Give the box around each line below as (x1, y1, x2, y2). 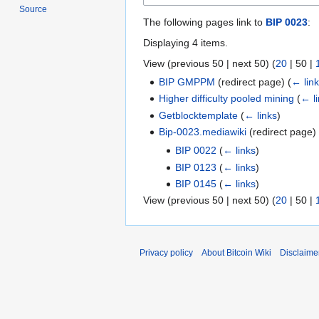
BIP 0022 (174, 145, 216, 157)
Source (19, 4, 48, 15)
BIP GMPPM (159, 75, 216, 88)
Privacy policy (140, 248, 193, 258)
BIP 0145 (174, 177, 216, 189)
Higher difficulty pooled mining (159, 93, 295, 105)
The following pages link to (143, 16, 266, 28)
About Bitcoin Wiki (202, 248, 271, 258)
